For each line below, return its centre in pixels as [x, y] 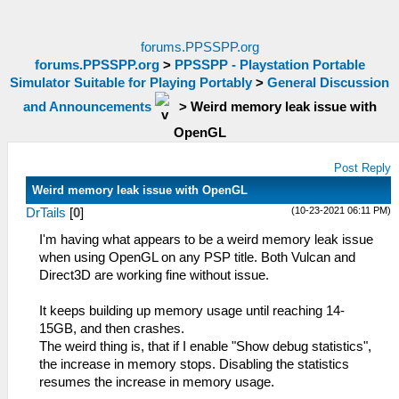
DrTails [46, 213]
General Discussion [328, 83]
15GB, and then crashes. [112, 329]
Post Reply [363, 168]
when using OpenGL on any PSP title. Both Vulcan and [197, 257]
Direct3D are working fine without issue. [154, 275]
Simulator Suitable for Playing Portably [131, 83]
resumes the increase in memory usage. [157, 382]
